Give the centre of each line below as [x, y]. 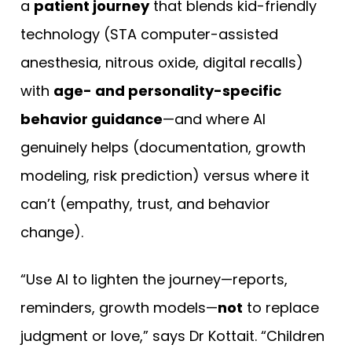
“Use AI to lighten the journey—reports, [154, 280]
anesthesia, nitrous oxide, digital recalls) [162, 63]
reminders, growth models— [119, 308]
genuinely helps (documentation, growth [163, 148]
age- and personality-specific [167, 91]
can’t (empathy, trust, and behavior [145, 204]
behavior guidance [92, 119]
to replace [281, 308]
